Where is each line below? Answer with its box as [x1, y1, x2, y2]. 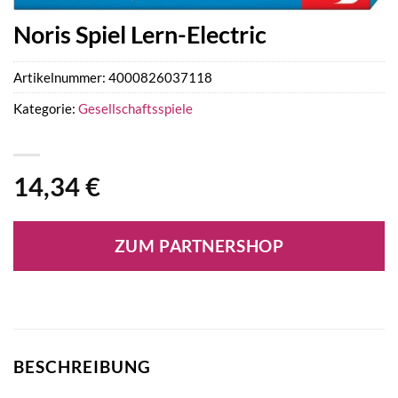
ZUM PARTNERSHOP [114, 235, 284, 256]
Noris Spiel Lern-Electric [13, 19, 267, 49]
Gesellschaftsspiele [78, 99, 193, 116]
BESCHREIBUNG [13, 355, 151, 377]
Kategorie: [13, 99, 78, 116]
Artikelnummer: [13, 68, 108, 85]
